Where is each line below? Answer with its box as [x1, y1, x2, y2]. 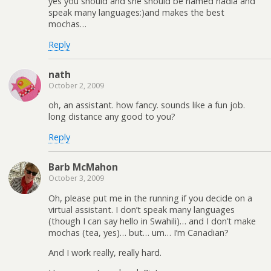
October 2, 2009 [48, 80, 104, 91]
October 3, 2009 [48, 173, 104, 184]
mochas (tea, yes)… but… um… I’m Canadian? [48, 226, 229, 238]
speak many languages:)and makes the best [48, 7, 224, 19]
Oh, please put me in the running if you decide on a [48, 192, 252, 204]
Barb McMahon [48, 161, 118, 174]
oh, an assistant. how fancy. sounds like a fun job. [48, 99, 245, 111]
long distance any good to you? [48, 111, 175, 123]
